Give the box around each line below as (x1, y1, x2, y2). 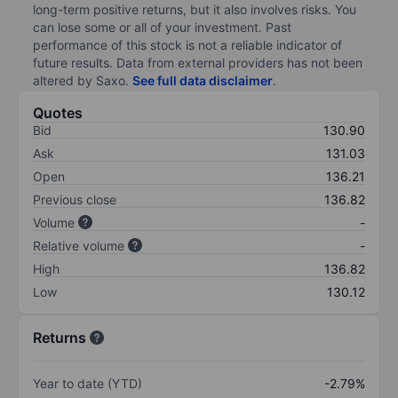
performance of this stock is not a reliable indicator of (33, 36, 342, 52)
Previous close (33, 191, 116, 207)
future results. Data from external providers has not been (33, 54, 362, 70)
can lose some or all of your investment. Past (33, 19, 291, 35)
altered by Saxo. (33, 72, 132, 88)
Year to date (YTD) (33, 375, 142, 391)
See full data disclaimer (132, 72, 273, 88)
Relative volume (33, 237, 124, 253)
